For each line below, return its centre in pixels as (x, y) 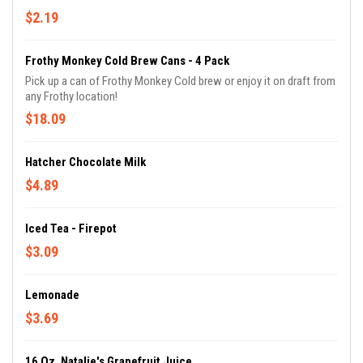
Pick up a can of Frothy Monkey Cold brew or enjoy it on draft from (180, 81)
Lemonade (52, 295)
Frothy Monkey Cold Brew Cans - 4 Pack (127, 61)
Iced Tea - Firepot (71, 228)
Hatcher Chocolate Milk (85, 162)
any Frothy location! (71, 96)
